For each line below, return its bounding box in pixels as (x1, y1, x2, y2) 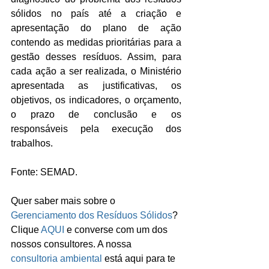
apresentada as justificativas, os (11, 80, 181, 91)
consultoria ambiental (11, 253, 102, 264)
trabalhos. (11, 138, 53, 148)
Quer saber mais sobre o (11, 196, 118, 206)
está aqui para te (102, 253, 178, 264)
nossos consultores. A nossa (11, 239, 134, 249)
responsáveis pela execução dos (11, 124, 181, 134)
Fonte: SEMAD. (11, 167, 77, 177)
